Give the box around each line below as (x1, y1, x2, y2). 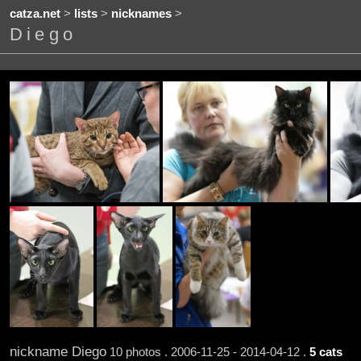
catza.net (9, 7, 60, 21)
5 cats (309, 345, 342, 359)
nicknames (110, 7, 172, 21)
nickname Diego (9, 342, 106, 359)
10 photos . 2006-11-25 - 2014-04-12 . (106, 345, 309, 359)
